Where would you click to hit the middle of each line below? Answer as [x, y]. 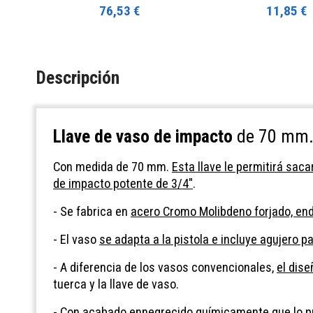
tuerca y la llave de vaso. [116, 284]
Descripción [78, 78]
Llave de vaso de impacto [143, 137]
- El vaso [76, 240]
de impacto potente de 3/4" [123, 184]
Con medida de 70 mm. [112, 167]
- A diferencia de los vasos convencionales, [165, 268]
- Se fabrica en [92, 212]
